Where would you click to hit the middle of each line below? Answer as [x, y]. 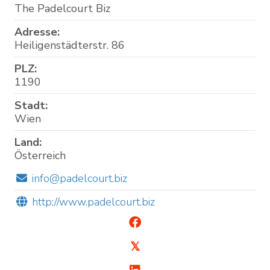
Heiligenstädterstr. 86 [70, 45]
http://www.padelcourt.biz [93, 202]
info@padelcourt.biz [79, 178]
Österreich [40, 155]
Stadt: [31, 105]
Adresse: [37, 32]
